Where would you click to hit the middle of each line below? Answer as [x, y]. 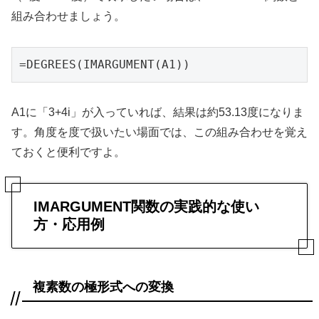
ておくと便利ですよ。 [68, 152]
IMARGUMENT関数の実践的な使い [146, 207]
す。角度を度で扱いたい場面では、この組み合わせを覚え [159, 132]
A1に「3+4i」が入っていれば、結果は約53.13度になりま [158, 113]
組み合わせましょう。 [68, 16]
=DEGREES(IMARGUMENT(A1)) [105, 64]
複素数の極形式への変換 [103, 287]
